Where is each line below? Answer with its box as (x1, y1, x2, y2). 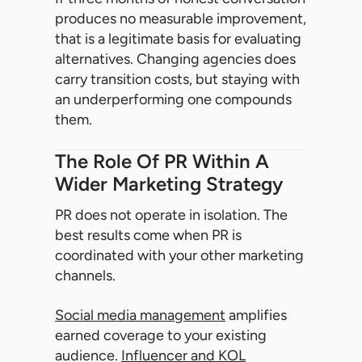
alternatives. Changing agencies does (55, 50, 296, 69)
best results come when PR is (55, 226, 242, 245)
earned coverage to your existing (55, 326, 267, 345)
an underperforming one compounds (55, 90, 292, 109)
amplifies (225, 306, 287, 325)
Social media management (55, 306, 225, 325)
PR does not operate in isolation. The (55, 206, 288, 225)
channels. (55, 267, 116, 285)
